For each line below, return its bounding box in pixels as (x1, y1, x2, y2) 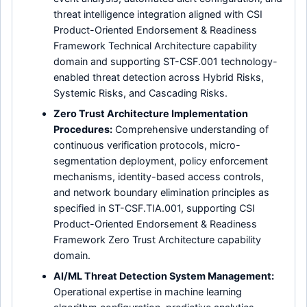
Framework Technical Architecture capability (53, 39, 258, 51)
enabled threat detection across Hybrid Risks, (53, 71, 265, 83)
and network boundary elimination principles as (53, 186, 270, 198)
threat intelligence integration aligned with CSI (53, 8, 263, 20)
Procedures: (53, 123, 113, 135)
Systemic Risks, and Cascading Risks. (53, 86, 228, 99)
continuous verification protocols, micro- (53, 138, 241, 151)
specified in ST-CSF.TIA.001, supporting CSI (53, 201, 256, 214)
